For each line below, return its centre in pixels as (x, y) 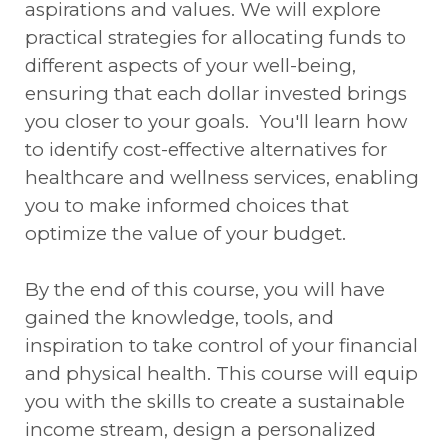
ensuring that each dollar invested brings (216, 93)
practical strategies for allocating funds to (215, 37)
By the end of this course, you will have (205, 289)
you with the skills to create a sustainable (215, 401)
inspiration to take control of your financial (221, 345)
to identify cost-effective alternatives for (206, 149)
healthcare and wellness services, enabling (222, 177)
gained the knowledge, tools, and (179, 317)
